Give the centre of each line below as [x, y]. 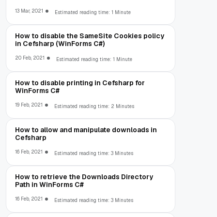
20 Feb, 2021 [30, 58]
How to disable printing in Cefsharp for [80, 83]
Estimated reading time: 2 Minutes [94, 106]
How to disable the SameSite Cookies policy [90, 36]
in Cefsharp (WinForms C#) [60, 43]
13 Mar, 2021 [29, 11]
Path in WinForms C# [49, 184]
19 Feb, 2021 [29, 105]
